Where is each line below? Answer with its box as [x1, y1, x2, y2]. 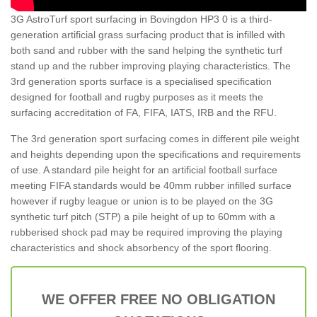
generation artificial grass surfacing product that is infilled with [11, 28, 285, 40]
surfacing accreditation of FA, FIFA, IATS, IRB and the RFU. [11, 106, 277, 118]
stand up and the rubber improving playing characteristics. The [11, 59, 291, 71]
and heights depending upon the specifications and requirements [11, 148, 301, 160]
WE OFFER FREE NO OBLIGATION [42, 291, 275, 307]
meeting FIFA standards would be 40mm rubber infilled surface [11, 179, 292, 191]
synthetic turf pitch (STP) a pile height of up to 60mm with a [11, 210, 275, 222]
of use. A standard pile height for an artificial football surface [11, 163, 277, 175]
